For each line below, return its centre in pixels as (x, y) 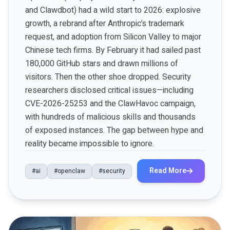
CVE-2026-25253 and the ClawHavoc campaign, (110, 104)
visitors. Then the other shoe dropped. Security (108, 77)
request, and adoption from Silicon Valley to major (113, 37)
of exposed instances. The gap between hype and (114, 130)
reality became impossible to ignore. (90, 144)
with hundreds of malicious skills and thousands (110, 117)
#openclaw (70, 171)
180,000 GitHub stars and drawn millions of (102, 64)
